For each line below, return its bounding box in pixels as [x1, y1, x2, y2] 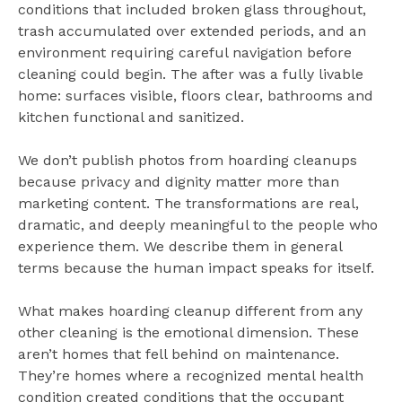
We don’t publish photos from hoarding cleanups [18, 151, 357, 169]
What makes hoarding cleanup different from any [18, 301, 363, 319]
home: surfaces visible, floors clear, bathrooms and [18, 86, 373, 104]
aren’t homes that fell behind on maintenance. [18, 345, 339, 363]
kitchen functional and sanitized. [18, 108, 244, 126]
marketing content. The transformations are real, [18, 194, 359, 212]
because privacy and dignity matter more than [18, 172, 339, 190]
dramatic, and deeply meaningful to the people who [18, 215, 378, 233]
